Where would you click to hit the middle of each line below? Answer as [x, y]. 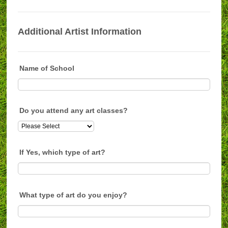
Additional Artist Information [80, 32]
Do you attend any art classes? [74, 111]
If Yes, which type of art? [63, 152]
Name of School [47, 68]
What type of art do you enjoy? [74, 195]
